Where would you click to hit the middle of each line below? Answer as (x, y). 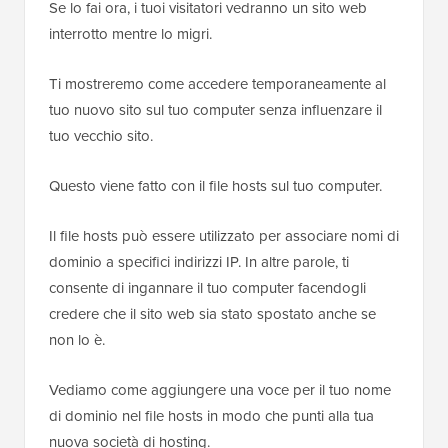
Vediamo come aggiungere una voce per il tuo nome (220, 390)
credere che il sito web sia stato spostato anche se (212, 314)
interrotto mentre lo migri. (130, 34)
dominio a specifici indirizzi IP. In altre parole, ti (199, 262)
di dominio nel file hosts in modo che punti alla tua (211, 416)
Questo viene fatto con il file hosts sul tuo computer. (215, 186)
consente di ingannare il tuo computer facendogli (207, 288)
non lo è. (77, 340)
